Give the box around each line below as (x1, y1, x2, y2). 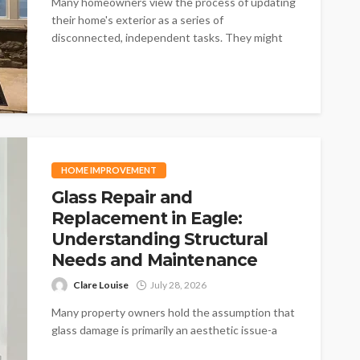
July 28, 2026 (150, 278, 207, 291)
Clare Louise (73, 278, 129, 291)
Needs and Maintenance (51, 249, 258, 270)
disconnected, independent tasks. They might (51, 30, 283, 44)
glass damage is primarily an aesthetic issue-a (51, 322, 277, 337)
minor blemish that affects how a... (51, 340, 223, 354)
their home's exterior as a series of (51, 12, 223, 27)
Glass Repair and (51, 186, 193, 207)
